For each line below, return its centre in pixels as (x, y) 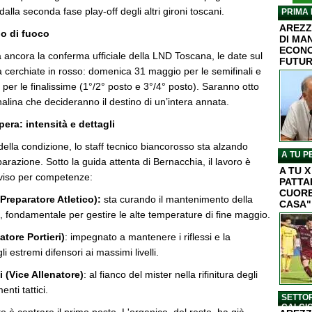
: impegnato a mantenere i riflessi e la (148, 237)
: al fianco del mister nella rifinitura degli (171, 274)
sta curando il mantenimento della (178, 199)
